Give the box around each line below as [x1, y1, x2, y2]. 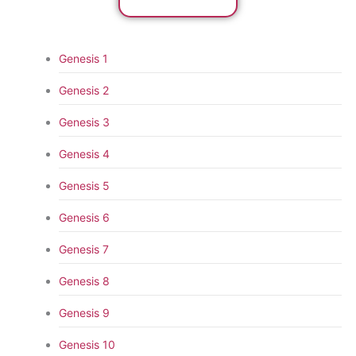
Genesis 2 [58, 83, 109, 97]
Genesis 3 [58, 114, 110, 129]
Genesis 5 [58, 178, 110, 192]
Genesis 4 [58, 146, 110, 161]
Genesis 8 [58, 273, 110, 288]
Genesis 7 [58, 242, 109, 256]
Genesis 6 [58, 210, 110, 224]
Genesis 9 [58, 305, 110, 319]
